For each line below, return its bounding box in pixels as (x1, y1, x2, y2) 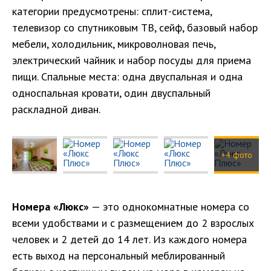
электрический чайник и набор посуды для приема (12, 53, 251, 68)
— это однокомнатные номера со (89, 199, 249, 214)
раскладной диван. (12, 102, 100, 117)
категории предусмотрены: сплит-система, (12, 4, 212, 19)
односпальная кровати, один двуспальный (12, 86, 211, 100)
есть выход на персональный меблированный (12, 248, 225, 263)
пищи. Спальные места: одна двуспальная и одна (12, 70, 243, 84)
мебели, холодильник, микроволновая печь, (12, 37, 215, 51)
